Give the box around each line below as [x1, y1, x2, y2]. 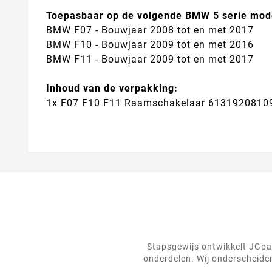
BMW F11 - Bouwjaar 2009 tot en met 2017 [46, 53, 254, 65]
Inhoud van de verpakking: [46, 82, 178, 94]
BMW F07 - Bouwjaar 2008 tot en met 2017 [46, 24, 254, 36]
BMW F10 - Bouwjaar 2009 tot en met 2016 [46, 38, 254, 50]
